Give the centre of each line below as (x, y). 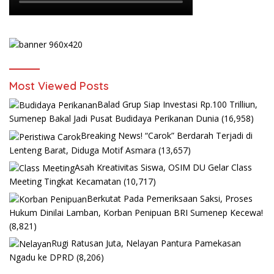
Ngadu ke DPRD (42, 257)
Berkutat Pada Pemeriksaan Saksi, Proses (170, 198)
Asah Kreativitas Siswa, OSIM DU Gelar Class (163, 167)
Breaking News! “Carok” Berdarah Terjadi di (167, 136)
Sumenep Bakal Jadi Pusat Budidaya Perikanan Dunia (114, 119)
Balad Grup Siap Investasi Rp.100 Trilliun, (177, 105)
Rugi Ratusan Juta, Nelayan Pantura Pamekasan (146, 243)
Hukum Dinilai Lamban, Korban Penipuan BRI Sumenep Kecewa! (136, 213)
